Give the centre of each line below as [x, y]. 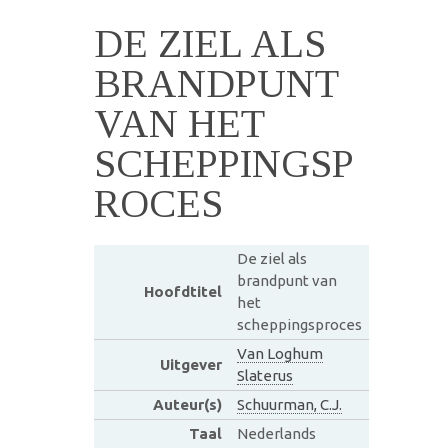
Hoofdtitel [182, 291]
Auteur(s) [187, 404]
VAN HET [179, 123]
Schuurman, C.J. [289, 404]
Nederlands [276, 433]
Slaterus [264, 375]
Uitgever [190, 364]
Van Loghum [279, 353]
